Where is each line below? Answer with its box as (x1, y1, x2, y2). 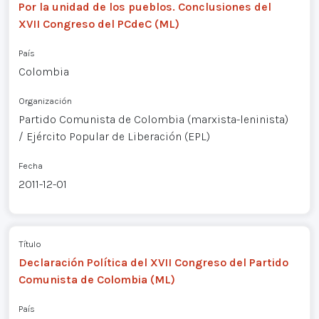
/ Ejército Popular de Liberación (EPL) (18, 129, 210, 143)
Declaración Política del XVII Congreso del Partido (18, 256, 288, 270)
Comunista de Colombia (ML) (18, 273, 175, 287)
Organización (18, 95, 72, 106)
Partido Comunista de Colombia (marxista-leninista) (18, 112, 288, 126)
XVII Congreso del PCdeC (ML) (18, 16, 179, 31)
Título (18, 239, 41, 250)
